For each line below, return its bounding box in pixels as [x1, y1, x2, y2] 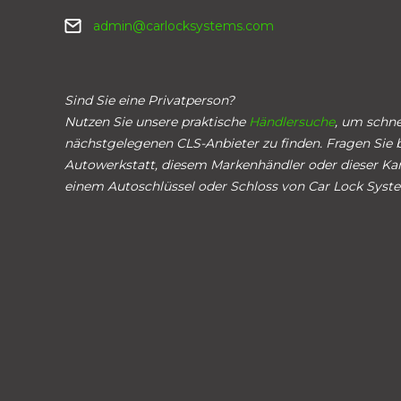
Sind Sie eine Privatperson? [64, 91, 235, 108]
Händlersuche [249, 113, 335, 130]
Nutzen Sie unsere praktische [64, 113, 249, 130]
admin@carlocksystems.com [93, 17, 274, 34]
